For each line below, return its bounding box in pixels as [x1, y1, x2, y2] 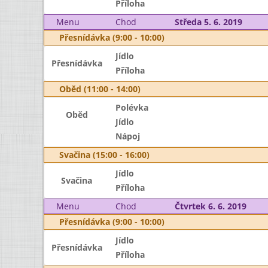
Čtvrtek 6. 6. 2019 [174, 200, 246, 212]
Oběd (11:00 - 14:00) [59, 83, 141, 95]
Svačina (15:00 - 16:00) [59, 149, 150, 160]
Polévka [115, 102, 148, 113]
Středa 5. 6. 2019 [174, 16, 242, 28]
